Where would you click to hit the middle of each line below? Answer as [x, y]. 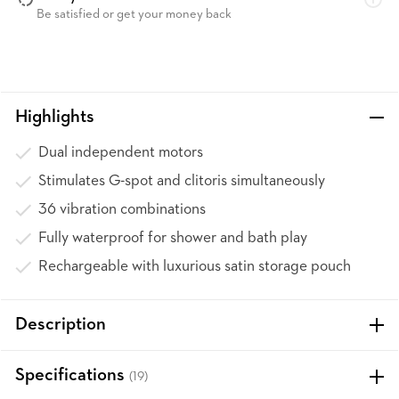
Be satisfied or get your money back [134, 15]
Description [61, 325]
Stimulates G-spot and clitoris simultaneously [182, 181]
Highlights [55, 118]
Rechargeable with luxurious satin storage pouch [195, 267]
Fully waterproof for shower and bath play [173, 238]
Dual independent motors [121, 153]
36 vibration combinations [122, 210]
